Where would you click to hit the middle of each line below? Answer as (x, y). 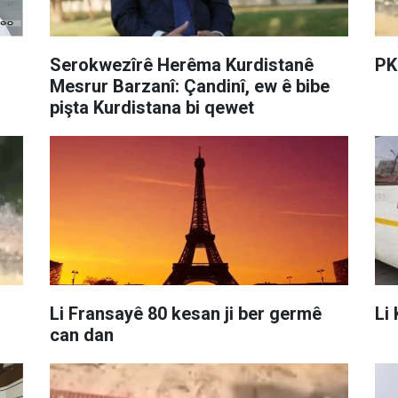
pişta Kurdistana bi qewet (151, 107)
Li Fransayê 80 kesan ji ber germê (185, 313)
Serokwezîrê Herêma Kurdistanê (181, 64)
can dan (81, 334)
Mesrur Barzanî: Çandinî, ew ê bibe (189, 86)
